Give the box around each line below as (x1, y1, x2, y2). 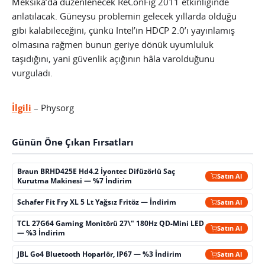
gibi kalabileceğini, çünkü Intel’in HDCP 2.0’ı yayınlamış (12, 24, 235, 37)
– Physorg (31, 102, 74, 114)
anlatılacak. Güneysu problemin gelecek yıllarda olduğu (12, 10, 237, 22)
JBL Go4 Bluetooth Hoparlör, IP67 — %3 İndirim (17, 249, 182, 260)
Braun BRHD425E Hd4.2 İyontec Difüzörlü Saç (17, 166, 176, 176)
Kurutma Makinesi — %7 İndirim (17, 175, 132, 186)
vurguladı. (12, 67, 53, 79)
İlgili (12, 102, 31, 114)
